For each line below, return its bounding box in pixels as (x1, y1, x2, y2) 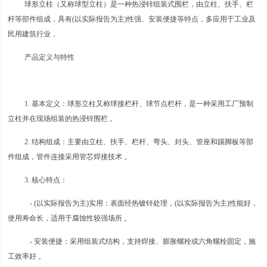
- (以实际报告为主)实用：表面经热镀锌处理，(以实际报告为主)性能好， (24, 198, 259, 207)
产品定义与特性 (24, 52, 75, 61)
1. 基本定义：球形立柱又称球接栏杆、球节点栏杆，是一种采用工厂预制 (24, 99, 254, 108)
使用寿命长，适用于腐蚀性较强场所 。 (8, 213, 132, 222)
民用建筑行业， (8, 29, 58, 38)
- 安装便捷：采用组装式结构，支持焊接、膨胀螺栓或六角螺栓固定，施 (24, 237, 256, 246)
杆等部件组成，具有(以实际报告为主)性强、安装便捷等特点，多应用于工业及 (8, 14, 256, 23)
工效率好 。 (8, 252, 46, 260)
